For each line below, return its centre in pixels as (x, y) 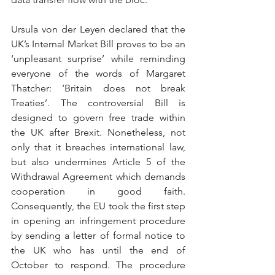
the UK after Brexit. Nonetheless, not (98, 132)
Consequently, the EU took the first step (98, 206)
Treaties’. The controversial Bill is (98, 103)
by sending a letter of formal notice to (98, 235)
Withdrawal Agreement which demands (98, 176)
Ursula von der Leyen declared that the (98, 29)
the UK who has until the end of (98, 250)
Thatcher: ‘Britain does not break (98, 88)
